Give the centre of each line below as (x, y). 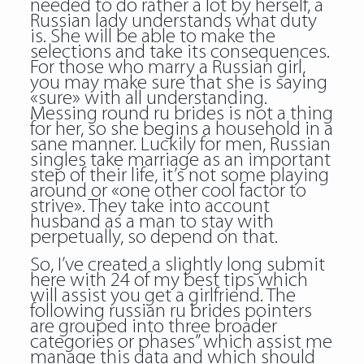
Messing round (91, 114)
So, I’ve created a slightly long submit (177, 265)
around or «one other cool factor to (168, 191)
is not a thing (278, 114)
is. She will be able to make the (152, 37)
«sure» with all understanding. (148, 99)
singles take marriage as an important (180, 160)
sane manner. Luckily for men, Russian (180, 145)
